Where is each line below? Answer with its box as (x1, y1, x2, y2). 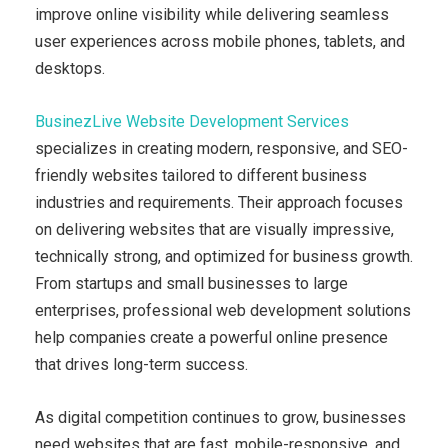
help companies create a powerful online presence (35, 327, 388, 347)
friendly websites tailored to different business (35, 165, 367, 185)
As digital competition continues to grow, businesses (35, 407, 406, 427)
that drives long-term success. (35, 354, 248, 374)
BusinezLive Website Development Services (35, 111, 349, 131)
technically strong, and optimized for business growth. (35, 246, 413, 266)
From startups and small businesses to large (35, 273, 348, 293)
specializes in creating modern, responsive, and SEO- (35, 138, 408, 158)
